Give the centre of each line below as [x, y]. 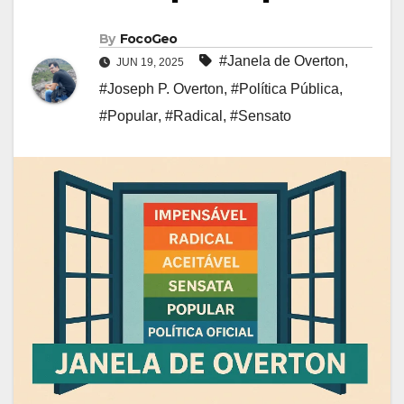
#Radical [194, 116]
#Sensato [261, 116]
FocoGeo [148, 39]
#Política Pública [285, 89]
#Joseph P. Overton [161, 89]
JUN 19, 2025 [150, 63]
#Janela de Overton [282, 61]
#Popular [129, 116]
